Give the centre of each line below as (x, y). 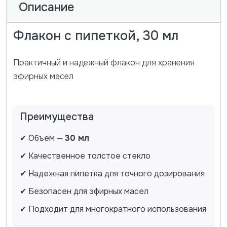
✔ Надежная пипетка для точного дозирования (112, 174)
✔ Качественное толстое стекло (85, 156)
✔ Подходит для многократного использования (113, 209)
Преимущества (56, 117)
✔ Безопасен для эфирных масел (84, 192)
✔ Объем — (42, 138)
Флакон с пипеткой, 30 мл (96, 36)
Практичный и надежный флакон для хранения (104, 62)
